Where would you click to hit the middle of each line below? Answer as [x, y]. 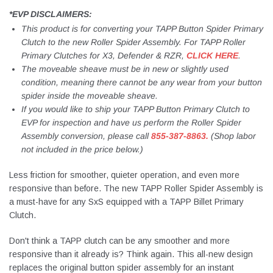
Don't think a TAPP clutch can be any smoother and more [119, 241]
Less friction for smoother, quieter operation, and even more [124, 175]
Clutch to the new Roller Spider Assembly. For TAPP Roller [133, 42]
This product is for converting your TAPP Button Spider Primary [142, 29]
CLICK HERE [212, 55]
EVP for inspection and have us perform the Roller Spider [131, 122]
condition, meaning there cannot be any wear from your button [142, 82]
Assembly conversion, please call [86, 136]
